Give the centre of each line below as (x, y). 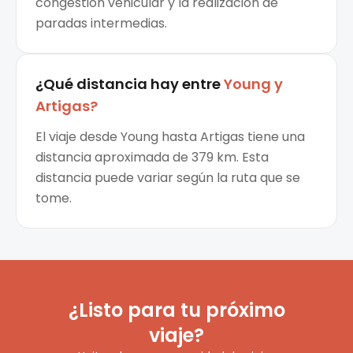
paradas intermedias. (101, 24)
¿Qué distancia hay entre (128, 84)
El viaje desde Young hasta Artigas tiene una (170, 137)
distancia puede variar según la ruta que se (168, 178)
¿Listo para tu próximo (176, 310)
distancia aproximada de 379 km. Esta (152, 158)
